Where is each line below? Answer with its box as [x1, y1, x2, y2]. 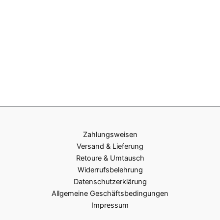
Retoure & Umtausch [76, 153, 144, 163]
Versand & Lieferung [77, 141, 143, 151]
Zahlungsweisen [82, 130, 137, 139]
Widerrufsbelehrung [77, 165, 143, 174]
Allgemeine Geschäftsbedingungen [52, 189, 168, 198]
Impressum [91, 200, 129, 210]
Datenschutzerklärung [73, 177, 147, 186]
